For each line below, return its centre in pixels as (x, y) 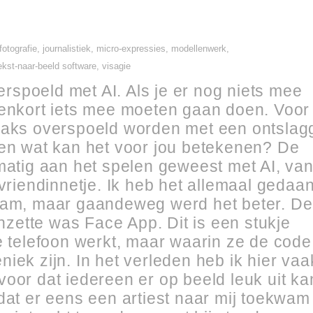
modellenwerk (199, 48)
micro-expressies (131, 48)
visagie (116, 66)
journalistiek (67, 48)
